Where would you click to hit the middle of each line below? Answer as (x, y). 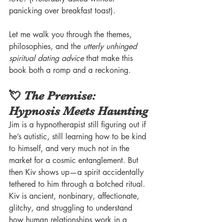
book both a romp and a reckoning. (70, 70)
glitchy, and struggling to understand (72, 208)
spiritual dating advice (46, 58)
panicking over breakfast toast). (62, 10)
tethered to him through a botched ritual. (77, 184)
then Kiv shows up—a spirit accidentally (78, 172)
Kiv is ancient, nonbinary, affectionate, (75, 196)
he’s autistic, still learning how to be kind (79, 136)
